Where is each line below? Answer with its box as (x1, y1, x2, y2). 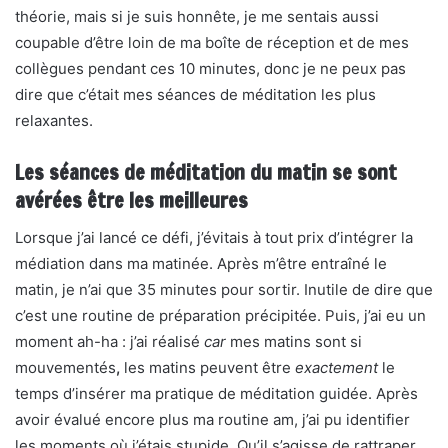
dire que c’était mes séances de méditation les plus (15, 85, 376, 104)
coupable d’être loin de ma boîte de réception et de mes (15, 33, 409, 52)
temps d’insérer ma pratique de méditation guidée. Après (15, 384, 418, 403)
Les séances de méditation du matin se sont (15, 158, 397, 187)
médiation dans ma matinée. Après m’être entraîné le (15, 254, 387, 273)
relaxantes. (15, 111, 93, 130)
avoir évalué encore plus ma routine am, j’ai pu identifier (15, 410, 410, 429)
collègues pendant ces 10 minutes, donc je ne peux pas (15, 59, 406, 78)
